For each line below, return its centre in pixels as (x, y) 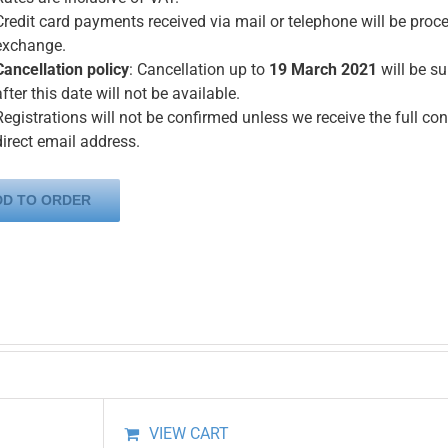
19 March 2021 (323, 69)
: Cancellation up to (199, 69)
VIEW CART (189, 434)
